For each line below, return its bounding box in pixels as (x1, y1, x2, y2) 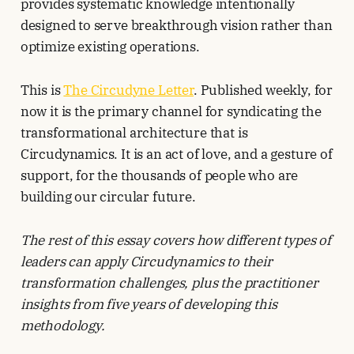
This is (20, 81, 64, 100)
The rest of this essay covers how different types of (20, 232, 331, 250)
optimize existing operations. (20, 38, 200, 56)
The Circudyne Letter (63, 81, 194, 100)
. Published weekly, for (193, 81, 333, 100)
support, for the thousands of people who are (20, 167, 299, 185)
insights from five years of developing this (20, 296, 277, 314)
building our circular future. (20, 188, 196, 206)
